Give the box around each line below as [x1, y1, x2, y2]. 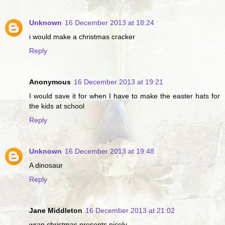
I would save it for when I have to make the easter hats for [29, 91, 220, 100]
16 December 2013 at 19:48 [65, 147, 154, 155]
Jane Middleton [29, 206, 82, 214]
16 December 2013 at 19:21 [74, 77, 163, 86]
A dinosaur [29, 161, 63, 169]
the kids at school [29, 101, 84, 110]
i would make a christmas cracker [29, 32, 135, 41]
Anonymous [29, 77, 71, 86]
